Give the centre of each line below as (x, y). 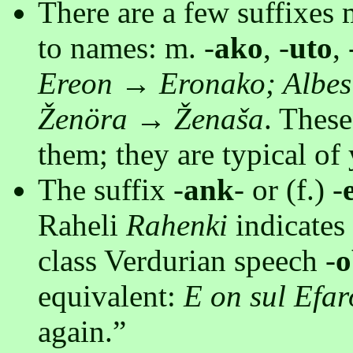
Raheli (82, 225)
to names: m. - (126, 48)
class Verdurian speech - (187, 261)
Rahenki (177, 225)
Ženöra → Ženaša (151, 119)
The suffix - (111, 190)
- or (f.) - (288, 190)
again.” (82, 332)
